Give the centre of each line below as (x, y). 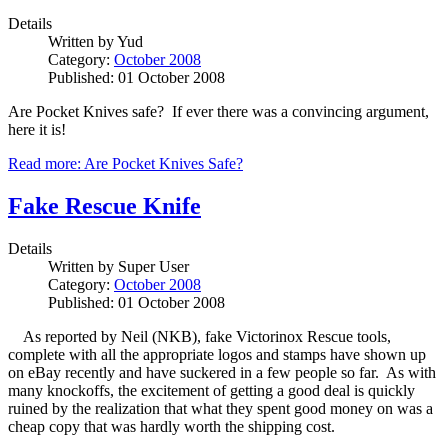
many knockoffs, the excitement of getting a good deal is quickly (211, 390)
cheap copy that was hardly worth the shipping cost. (171, 426)
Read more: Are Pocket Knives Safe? (125, 163)
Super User (153, 266)
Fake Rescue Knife (104, 205)
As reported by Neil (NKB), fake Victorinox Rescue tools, (199, 336)
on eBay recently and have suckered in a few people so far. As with (222, 372)
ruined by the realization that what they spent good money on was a (220, 408)
